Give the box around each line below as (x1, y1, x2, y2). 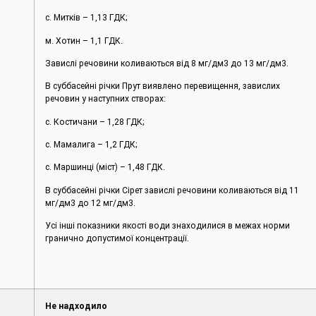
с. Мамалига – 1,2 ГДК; (45, 140, 138, 150)
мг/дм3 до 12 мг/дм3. (45, 197, 136, 208)
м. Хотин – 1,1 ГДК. (45, 35, 123, 46)
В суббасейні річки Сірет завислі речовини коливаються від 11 (45, 185, 300, 195)
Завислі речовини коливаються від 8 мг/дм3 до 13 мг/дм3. (45, 58, 289, 68)
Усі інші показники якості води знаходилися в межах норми (45, 221, 291, 231)
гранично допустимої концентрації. (45, 233, 190, 244)
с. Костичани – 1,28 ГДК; (45, 116, 145, 127)
